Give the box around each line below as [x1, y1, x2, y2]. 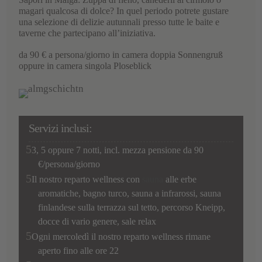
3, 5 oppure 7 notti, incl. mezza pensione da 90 [32, 145, 204, 156]
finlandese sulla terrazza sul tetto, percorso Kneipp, [38, 202, 226, 213]
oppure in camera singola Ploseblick [19, 61, 152, 71]
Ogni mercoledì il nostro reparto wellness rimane [32, 232, 211, 242]
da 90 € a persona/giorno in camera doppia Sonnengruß [19, 50, 223, 60]
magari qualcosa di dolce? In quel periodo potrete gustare [19, 6, 229, 16]
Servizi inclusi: [29, 122, 92, 135]
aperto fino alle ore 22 [38, 246, 119, 256]
